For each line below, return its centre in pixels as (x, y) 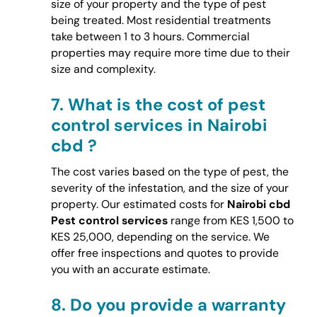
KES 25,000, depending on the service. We (160, 237)
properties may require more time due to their (170, 52)
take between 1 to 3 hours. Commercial (150, 36)
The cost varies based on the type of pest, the (169, 172)
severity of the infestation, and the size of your (169, 188)
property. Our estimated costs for (139, 204)
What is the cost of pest (166, 104)
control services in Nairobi (159, 125)
